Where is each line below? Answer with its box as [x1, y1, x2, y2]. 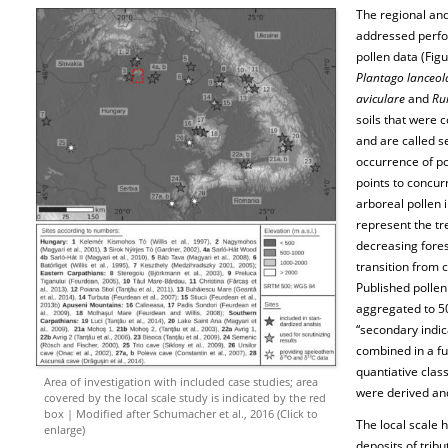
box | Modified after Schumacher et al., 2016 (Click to [44, 406, 318, 421]
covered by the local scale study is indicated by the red [44, 390, 326, 405]
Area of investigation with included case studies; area [44, 374, 318, 389]
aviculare [356, 90, 408, 107]
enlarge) [44, 422, 85, 437]
